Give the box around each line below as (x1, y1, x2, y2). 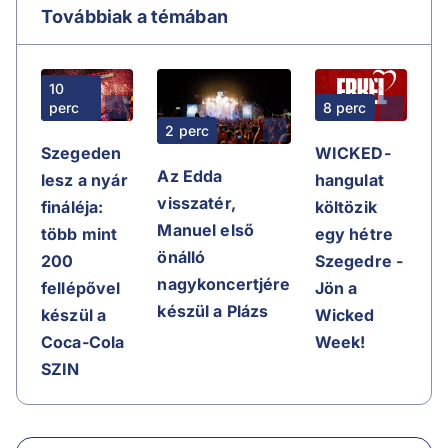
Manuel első (157, 219, 255, 240)
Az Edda (157, 165, 223, 186)
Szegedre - (314, 250, 404, 271)
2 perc (165, 121, 210, 139)
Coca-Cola (41, 331, 125, 352)
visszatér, (157, 192, 236, 213)
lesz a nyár (41, 169, 128, 190)
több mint (41, 223, 118, 244)
